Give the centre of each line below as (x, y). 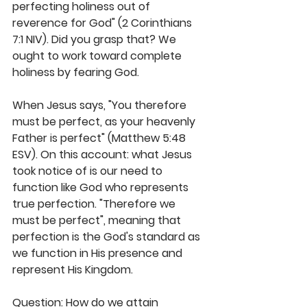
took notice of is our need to (89, 171)
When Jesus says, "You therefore (101, 106)
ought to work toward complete (98, 56)
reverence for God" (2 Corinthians (103, 23)
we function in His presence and (99, 254)
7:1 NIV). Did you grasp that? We (96, 40)
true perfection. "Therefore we (95, 204)
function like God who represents (102, 188)
